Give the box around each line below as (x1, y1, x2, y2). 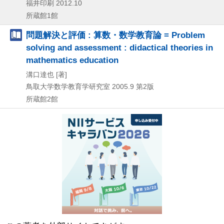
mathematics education (26, 54, 118, 65)
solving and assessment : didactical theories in (26, 42, 213, 52)
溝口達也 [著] (26, 70, 67, 78)
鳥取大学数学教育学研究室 (26, 82, 110, 90)
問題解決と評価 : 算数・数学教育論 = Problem (26, 29, 205, 40)
